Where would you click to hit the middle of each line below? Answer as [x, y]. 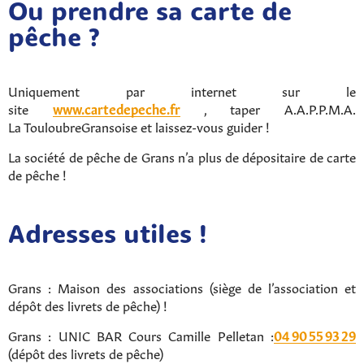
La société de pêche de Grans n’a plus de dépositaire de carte [182, 156]
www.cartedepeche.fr [116, 108]
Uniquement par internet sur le [182, 90]
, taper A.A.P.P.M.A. [268, 108]
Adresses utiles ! [108, 236]
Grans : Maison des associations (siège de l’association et [182, 287]
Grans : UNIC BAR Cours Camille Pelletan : [141, 335]
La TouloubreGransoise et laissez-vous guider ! [139, 126]
